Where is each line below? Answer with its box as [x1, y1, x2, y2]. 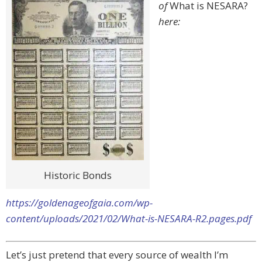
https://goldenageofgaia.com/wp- [6, 196, 153, 210]
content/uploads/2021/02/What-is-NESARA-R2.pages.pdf [6, 212, 251, 226]
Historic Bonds [44, 168, 112, 182]
